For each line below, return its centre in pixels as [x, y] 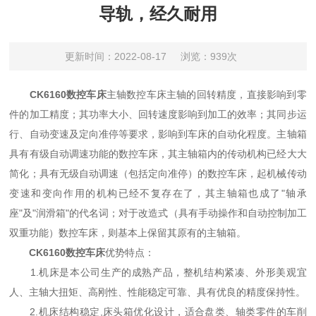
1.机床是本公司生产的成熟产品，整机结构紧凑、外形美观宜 [158, 272]
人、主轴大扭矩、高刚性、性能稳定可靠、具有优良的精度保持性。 [158, 292]
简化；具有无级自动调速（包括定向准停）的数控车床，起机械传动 [158, 174]
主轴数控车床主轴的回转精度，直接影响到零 [206, 95]
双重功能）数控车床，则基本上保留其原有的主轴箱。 [128, 233]
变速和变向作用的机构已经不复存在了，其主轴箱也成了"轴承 [158, 193]
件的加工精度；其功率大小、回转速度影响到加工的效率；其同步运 [158, 114]
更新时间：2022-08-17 [115, 56]
